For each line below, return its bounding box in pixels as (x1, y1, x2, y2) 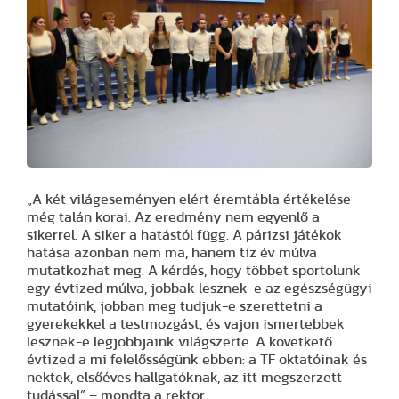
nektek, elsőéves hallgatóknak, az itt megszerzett (27, 370, 342, 385)
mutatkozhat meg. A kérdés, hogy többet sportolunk (27, 263, 361, 278)
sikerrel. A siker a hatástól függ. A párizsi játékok (27, 227, 342, 242)
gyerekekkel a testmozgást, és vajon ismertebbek (27, 316, 345, 331)
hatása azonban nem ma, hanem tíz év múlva (27, 245, 317, 260)
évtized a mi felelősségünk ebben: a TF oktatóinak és (27, 352, 367, 367)
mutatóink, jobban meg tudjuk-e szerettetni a (27, 298, 322, 313)
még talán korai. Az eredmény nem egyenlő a (27, 209, 320, 224)
